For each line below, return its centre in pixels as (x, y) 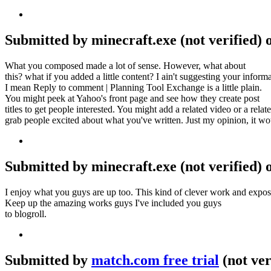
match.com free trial (155, 260)
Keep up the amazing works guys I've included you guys (113, 203)
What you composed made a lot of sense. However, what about (125, 66)
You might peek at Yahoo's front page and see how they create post (132, 98)
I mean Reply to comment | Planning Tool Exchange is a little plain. (133, 87)
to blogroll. (26, 214)
